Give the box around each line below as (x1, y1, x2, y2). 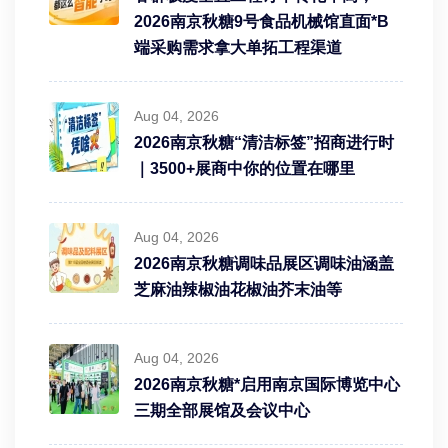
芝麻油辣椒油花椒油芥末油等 (134, 280, 342, 298)
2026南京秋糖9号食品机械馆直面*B (134, 12, 389, 30)
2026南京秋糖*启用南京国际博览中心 (134, 375, 400, 393)
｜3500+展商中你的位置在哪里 (134, 159, 355, 177)
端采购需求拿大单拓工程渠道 (134, 38, 342, 56)
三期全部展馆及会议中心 (134, 401, 310, 419)
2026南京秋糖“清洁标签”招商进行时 (134, 133, 394, 151)
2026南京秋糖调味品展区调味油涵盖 (134, 254, 394, 272)
